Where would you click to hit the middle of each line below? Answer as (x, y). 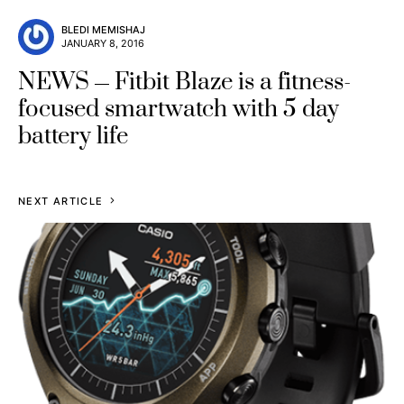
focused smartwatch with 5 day (179, 110)
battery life (73, 137)
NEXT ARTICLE (61, 202)
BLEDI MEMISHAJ (103, 30)
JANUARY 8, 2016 (103, 44)
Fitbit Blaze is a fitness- (233, 83)
